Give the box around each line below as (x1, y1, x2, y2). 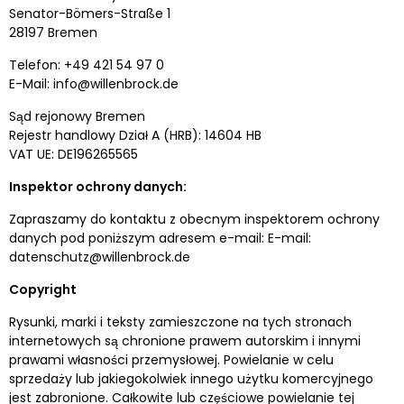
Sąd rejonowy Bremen (9, 107, 145, 125)
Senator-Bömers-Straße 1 (9, 5, 170, 23)
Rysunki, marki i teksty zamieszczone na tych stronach (9, 313, 352, 331)
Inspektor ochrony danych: (9, 178, 187, 196)
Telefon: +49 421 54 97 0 (9, 56, 164, 74)
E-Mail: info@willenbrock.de (9, 75, 179, 93)
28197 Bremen (9, 23, 97, 41)
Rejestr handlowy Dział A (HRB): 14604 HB (9, 126, 262, 144)
